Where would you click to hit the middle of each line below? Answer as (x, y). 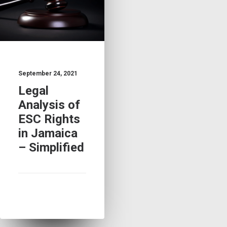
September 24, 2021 (48, 74)
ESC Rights (49, 119)
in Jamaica (48, 134)
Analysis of (49, 105)
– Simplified (51, 148)
